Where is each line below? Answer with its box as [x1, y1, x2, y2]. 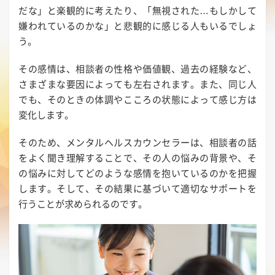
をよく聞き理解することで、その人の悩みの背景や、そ [18, 150, 257, 165]
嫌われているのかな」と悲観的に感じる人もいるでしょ [18, 18, 257, 33]
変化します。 [18, 107, 74, 122]
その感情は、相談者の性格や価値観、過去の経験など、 [18, 61, 257, 76]
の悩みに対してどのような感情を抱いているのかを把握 [18, 166, 257, 180]
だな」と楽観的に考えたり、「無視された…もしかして [18, 3, 257, 17]
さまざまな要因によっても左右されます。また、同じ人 [18, 77, 257, 91]
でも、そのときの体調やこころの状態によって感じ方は [18, 92, 257, 106]
